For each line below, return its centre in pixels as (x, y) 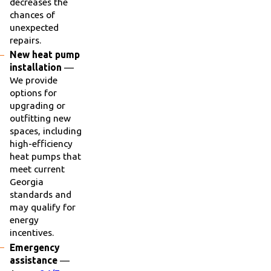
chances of (32, 15)
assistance (33, 260)
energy (24, 220)
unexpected (34, 28)
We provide (33, 80)
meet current (37, 169)
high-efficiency (41, 144)
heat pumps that (45, 156)
